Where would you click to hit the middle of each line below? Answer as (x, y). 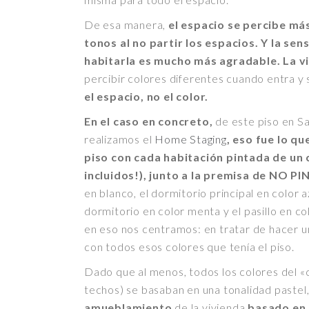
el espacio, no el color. (148, 96)
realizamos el (120, 139)
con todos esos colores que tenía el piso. (189, 246)
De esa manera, (126, 24)
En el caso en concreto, (150, 121)
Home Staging (191, 139)
